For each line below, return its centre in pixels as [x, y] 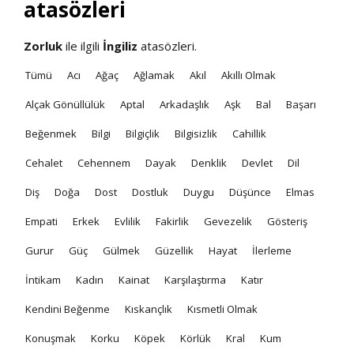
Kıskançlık [149, 309]
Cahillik [249, 133]
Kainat [134, 279]
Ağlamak [154, 75]
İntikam [43, 279]
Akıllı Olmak [249, 75]
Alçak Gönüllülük [65, 104]
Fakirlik [172, 221]
